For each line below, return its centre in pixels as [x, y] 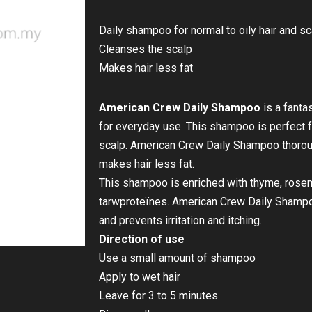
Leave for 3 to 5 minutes [158, 296]
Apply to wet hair [140, 277]
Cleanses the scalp [146, 49]
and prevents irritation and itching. [180, 221]
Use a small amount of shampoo [177, 258]
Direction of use [142, 240]
